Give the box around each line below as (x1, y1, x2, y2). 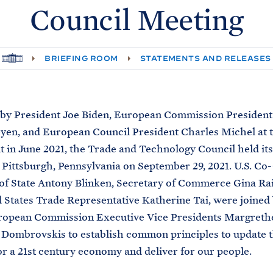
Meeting (136, 2, 244, 38)
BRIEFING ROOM (44, 54, 118, 63)
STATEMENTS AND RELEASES (140, 54, 271, 63)
